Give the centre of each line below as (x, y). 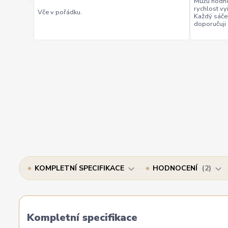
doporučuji (210, 24)
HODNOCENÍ (176, 168)
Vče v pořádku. (60, 12)
